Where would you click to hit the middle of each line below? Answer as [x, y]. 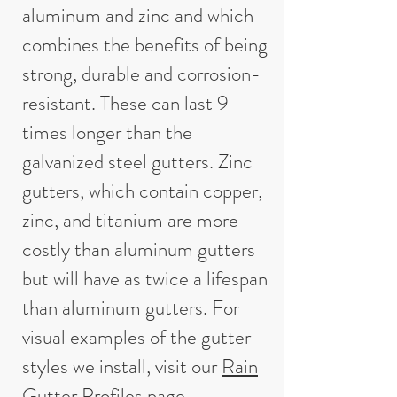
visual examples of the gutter [136, 337]
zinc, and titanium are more [130, 220]
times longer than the [107, 132]
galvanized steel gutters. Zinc [137, 162]
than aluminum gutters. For [131, 308]
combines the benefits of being [145, 45]
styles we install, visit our [122, 366]
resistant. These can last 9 [125, 103]
